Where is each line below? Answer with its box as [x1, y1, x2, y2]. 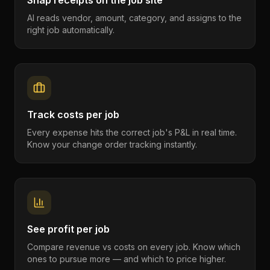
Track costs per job [27, 108, 119, 121]
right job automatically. [27, 25, 115, 35]
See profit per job [27, 223, 110, 235]
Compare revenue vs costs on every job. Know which [27, 242, 240, 252]
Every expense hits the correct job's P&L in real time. [27, 127, 237, 137]
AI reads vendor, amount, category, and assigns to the [27, 13, 242, 23]
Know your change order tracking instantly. [27, 139, 197, 149]
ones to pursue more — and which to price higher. [27, 254, 226, 264]
